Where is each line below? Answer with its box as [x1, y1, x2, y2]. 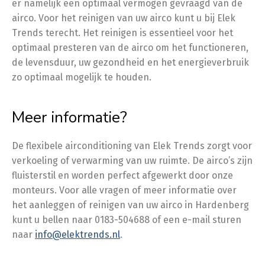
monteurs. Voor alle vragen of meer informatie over [12, 184, 237, 196]
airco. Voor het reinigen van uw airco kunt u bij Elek [12, 12, 235, 24]
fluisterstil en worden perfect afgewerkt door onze [12, 169, 233, 181]
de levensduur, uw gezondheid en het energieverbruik [12, 56, 249, 68]
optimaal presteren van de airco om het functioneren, [12, 41, 248, 53]
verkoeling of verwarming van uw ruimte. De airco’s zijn [12, 154, 253, 166]
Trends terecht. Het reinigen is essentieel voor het [12, 27, 233, 38]
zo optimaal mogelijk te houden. [12, 71, 151, 83]
